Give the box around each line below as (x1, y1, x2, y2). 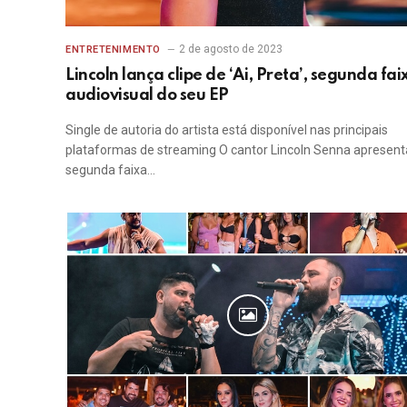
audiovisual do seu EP (65, 86, 229, 104)
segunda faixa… (65, 162, 155, 177)
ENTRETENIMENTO (65, 43, 161, 55)
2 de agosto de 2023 (178, 42, 283, 55)
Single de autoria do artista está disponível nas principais (65, 122, 388, 137)
